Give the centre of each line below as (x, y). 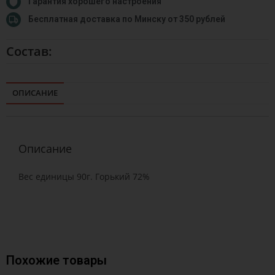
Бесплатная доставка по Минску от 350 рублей (127, 19)
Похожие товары (56, 260)
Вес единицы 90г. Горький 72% (84, 176)
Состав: (29, 51)
